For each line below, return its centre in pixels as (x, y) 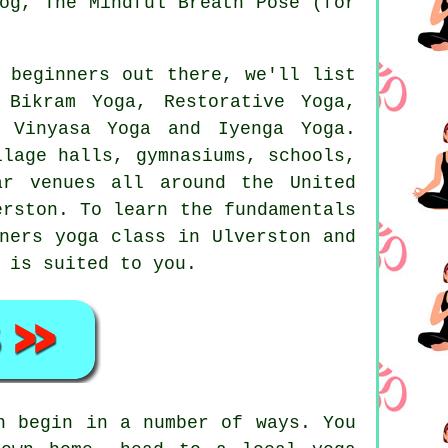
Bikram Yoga (73, 102)
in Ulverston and (261, 237)
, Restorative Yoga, (246, 102)
